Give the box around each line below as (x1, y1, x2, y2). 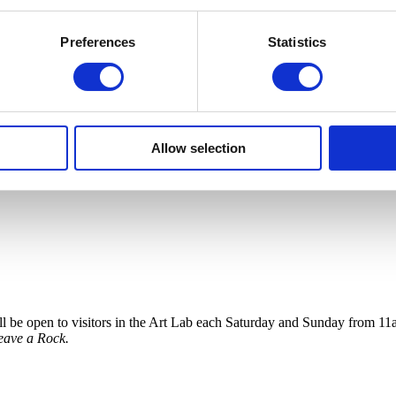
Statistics (268, 34, 326, 49)
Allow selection (150, 140, 246, 156)
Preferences (60, 34, 136, 49)
